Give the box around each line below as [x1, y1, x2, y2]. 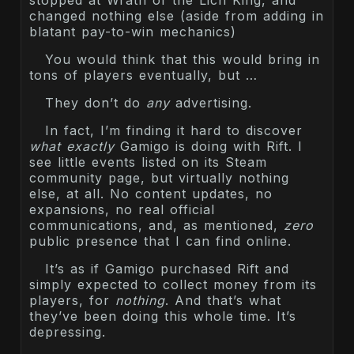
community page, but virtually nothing [29, 169, 289, 186]
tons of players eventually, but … [29, 66, 258, 83]
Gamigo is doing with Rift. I [115, 137, 303, 154]
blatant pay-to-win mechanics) [29, 23, 236, 40]
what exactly [29, 137, 115, 154]
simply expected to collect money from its [29, 276, 317, 292]
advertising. [170, 94, 252, 111]
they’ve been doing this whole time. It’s [29, 307, 296, 324]
